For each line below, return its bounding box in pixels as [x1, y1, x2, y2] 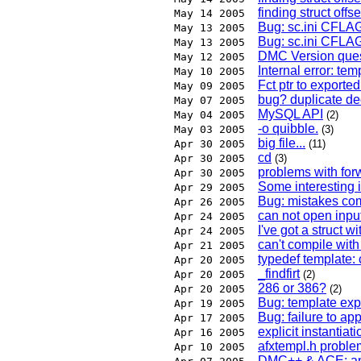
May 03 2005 [174, 123, 245, 136]
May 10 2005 [174, 65, 245, 78]
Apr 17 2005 [174, 312, 245, 325]
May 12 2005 [174, 51, 245, 64]
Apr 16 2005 [174, 326, 245, 339]
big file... [258, 136, 305, 151]
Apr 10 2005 [174, 341, 245, 354]
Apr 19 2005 [174, 297, 245, 310]
